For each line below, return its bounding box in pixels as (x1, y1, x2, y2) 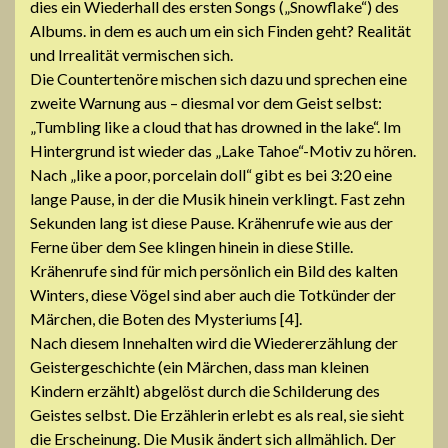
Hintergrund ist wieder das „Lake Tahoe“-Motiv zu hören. (30, 140, 416, 160)
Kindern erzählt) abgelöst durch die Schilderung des (30, 380, 380, 400)
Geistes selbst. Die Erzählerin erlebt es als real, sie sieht (30, 404, 404, 424)
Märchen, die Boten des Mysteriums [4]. (30, 308, 302, 328)
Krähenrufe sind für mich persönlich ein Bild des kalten (30, 260, 398, 280)
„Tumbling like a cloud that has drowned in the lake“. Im (30, 116, 401, 136)
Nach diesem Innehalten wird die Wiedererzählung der (30, 332, 398, 352)
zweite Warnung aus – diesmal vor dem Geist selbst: (30, 92, 382, 112)
